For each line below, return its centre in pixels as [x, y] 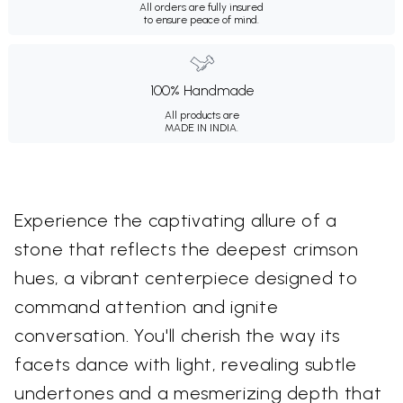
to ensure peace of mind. [201, 19]
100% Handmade [201, 90]
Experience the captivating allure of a [176, 220]
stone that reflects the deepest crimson [187, 249]
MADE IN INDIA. [201, 127]
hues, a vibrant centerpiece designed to [186, 278]
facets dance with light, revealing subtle [186, 364]
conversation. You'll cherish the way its [177, 335]
